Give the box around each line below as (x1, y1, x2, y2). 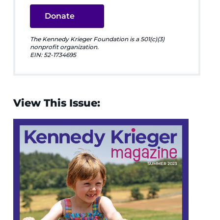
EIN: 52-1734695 (29, 51, 76, 58)
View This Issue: (13, 96, 103, 109)
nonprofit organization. (29, 43, 99, 51)
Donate (44, 11, 75, 21)
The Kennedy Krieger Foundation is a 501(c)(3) (29, 35, 165, 43)
